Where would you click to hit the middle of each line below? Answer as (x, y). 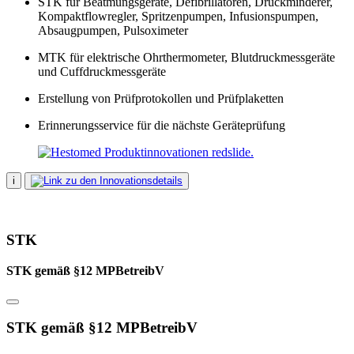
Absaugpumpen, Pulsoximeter (113, 31)
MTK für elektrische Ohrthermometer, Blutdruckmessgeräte (186, 58)
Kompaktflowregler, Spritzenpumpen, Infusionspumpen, (178, 17)
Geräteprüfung (249, 126)
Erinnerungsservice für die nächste (124, 126)
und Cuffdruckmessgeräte (102, 72)
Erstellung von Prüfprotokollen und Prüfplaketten (161, 99)
